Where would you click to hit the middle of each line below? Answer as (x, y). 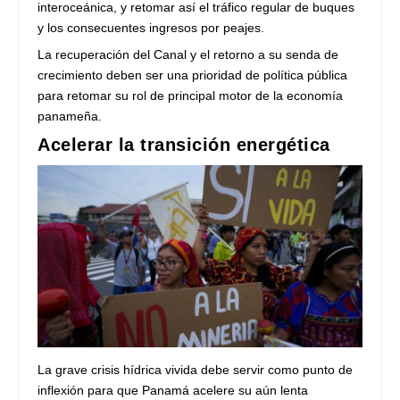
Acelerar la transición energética (184, 145)
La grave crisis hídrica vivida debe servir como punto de (196, 369)
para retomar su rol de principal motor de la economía (191, 96)
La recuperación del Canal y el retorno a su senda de (188, 55)
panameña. (70, 117)
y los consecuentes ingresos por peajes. (151, 28)
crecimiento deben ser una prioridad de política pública (193, 75)
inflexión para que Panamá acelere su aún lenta (173, 390)
